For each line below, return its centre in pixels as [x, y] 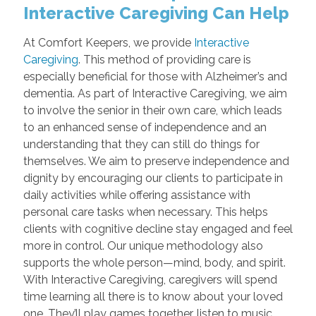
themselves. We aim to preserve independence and [156, 161]
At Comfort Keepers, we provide [108, 43]
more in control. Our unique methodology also [143, 246]
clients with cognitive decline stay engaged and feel [158, 229]
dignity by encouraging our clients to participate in [153, 178]
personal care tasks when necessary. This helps [145, 212]
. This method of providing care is [164, 60]
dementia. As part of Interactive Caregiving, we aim [155, 93]
